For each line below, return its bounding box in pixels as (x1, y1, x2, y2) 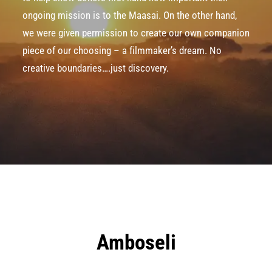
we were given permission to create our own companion (22, 27, 250, 39)
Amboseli (96, 230, 176, 255)
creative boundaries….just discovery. (22, 62, 169, 74)
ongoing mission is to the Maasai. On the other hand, (22, 9, 237, 21)
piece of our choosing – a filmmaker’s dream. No (22, 44, 222, 56)
